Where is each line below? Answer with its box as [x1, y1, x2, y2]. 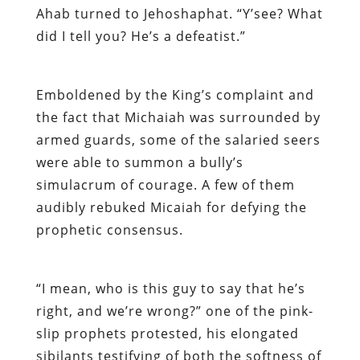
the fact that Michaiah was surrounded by [35, 108, 321, 126]
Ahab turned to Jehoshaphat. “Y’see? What [35, 4, 323, 22]
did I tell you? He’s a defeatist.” [35, 27, 246, 45]
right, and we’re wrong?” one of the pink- [35, 301, 313, 320]
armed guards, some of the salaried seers [35, 130, 321, 149]
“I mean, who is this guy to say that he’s [35, 279, 305, 297]
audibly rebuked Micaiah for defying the [35, 198, 307, 216]
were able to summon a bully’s [35, 153, 243, 171]
